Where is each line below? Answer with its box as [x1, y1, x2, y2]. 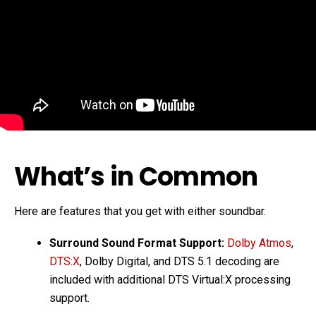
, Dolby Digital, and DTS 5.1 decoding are [80, 255, 279, 268]
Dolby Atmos [227, 236, 291, 250]
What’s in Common [14, 159, 263, 195]
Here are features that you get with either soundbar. [14, 205, 266, 218]
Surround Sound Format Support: [49, 236, 227, 250]
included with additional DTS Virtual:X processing [49, 273, 291, 286]
